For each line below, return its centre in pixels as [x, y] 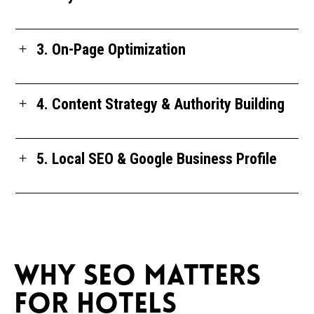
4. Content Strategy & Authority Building [161, 104]
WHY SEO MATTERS [138, 277]
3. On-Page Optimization [111, 49]
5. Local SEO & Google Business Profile [157, 158]
